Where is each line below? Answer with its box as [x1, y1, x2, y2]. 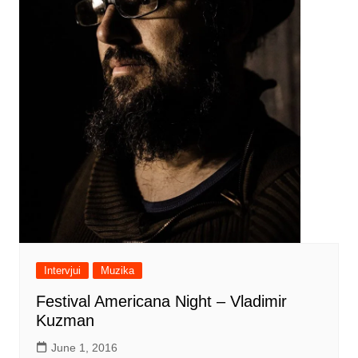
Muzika [100, 265, 134, 277]
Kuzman [35, 312, 94, 330]
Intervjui [43, 265, 81, 277]
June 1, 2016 [50, 341, 117, 355]
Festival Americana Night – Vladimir [35, 292, 287, 311]
